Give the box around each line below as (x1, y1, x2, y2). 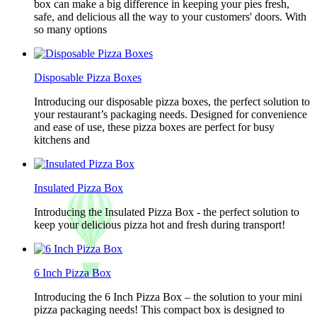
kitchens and (34, 134, 90, 146)
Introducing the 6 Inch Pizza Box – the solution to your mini (34, 291, 302, 303)
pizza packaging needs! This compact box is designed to (34, 304, 284, 316)
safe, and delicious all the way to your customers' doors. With (34, 11, 306, 23)
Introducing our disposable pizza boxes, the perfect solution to (34, 96, 310, 108)
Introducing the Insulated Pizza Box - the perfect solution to (34, 206, 299, 218)
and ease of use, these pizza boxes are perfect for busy (34, 121, 275, 133)
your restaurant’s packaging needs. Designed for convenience (34, 108, 307, 120)
